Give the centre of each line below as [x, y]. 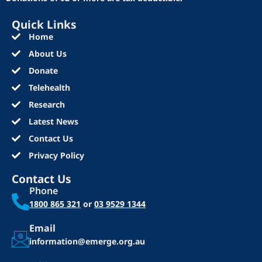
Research [46, 104]
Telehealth [49, 87]
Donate [43, 70]
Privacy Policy [56, 155]
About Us [47, 54]
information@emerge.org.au [87, 242]
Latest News [53, 121]
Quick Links [44, 25]
